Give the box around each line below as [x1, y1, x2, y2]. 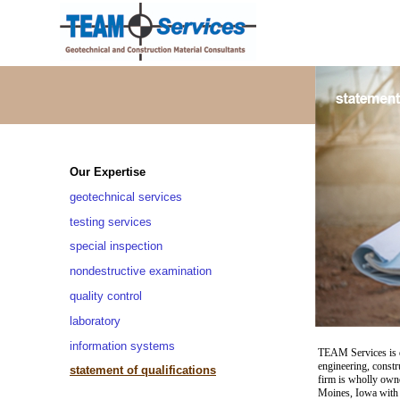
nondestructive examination [70, 264, 212, 279]
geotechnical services [70, 189, 182, 204]
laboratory [70, 313, 121, 328]
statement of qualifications [70, 363, 216, 378]
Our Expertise [70, 164, 146, 179]
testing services [70, 214, 152, 229]
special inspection [70, 239, 162, 254]
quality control [70, 288, 142, 303]
